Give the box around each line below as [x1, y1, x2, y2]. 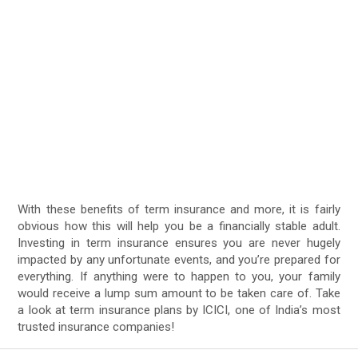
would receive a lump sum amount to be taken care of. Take [18, 286, 340, 301]
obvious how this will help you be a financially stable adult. [18, 219, 340, 234]
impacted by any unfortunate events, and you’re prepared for [18, 253, 340, 268]
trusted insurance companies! [18, 320, 175, 335]
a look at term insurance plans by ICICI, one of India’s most [18, 303, 340, 318]
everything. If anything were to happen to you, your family [18, 269, 340, 284]
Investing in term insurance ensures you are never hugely [18, 236, 340, 251]
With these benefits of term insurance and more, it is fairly [18, 202, 340, 217]
